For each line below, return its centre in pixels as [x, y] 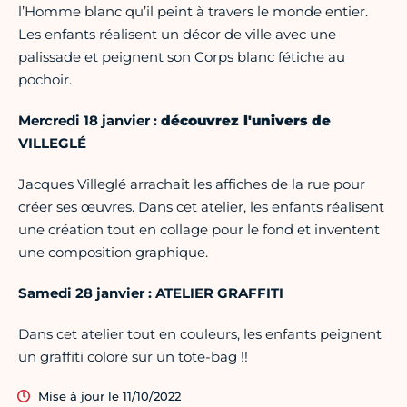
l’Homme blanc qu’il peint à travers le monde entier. [193, 12]
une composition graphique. [113, 253]
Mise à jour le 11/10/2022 [109, 397]
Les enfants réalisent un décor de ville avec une [177, 35]
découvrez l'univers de [246, 121]
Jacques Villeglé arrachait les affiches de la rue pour [192, 184]
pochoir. [45, 80]
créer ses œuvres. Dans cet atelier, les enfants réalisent [201, 207]
